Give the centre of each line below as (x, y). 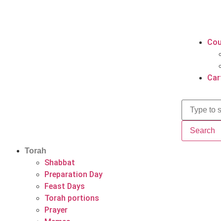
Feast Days (65, 186)
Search (202, 130)
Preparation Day (74, 174)
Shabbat (60, 163)
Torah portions (72, 198)
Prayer (56, 210)
